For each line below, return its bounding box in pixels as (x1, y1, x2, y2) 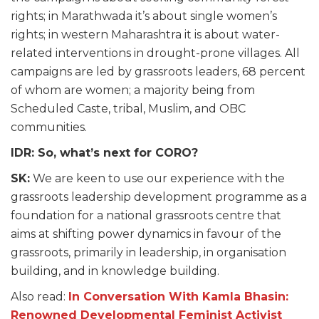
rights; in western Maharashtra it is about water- (11, 27, 280, 41)
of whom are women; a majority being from (11, 83, 255, 97)
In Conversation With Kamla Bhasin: (68, 289, 288, 303)
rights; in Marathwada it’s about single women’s (11, 9, 277, 23)
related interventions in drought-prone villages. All (11, 46, 300, 60)
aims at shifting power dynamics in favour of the (11, 226, 281, 241)
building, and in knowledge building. (11, 263, 219, 278)
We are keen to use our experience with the (30, 171, 285, 185)
